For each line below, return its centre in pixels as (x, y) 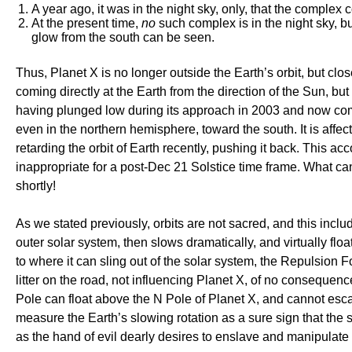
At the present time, (86, 23)
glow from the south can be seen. (123, 37)
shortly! (36, 186)
